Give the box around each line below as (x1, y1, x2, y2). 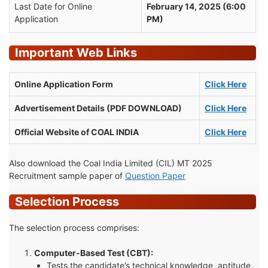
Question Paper (125, 170, 185, 181)
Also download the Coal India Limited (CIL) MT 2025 (9, 157, 212, 168)
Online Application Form (14, 78, 113, 89)
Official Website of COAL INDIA (14, 126, 139, 137)
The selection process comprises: (9, 222, 139, 233)
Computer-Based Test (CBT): (34, 247, 153, 258)
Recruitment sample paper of (9, 170, 125, 181)
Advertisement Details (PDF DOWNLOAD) (14, 102, 182, 113)
